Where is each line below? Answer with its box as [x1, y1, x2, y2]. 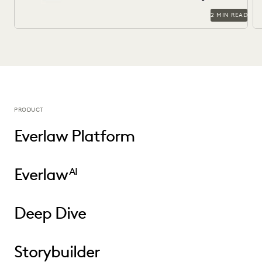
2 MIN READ [211, 11, 247, 19]
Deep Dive [14, 203, 86, 223]
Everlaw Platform [14, 126, 135, 146]
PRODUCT [14, 106, 43, 113]
